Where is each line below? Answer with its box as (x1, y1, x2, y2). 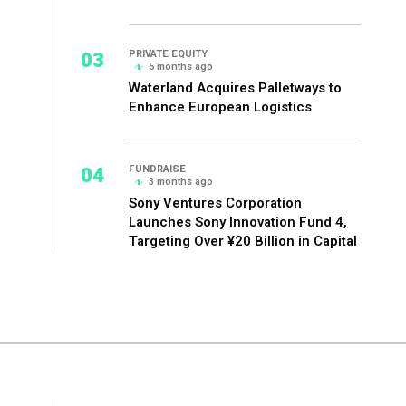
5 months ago (149, 59, 213, 74)
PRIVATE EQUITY (129, 46, 208, 62)
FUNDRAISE (129, 161, 186, 177)
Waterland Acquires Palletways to (129, 78, 342, 98)
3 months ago (149, 174, 213, 189)
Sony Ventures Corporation (129, 193, 302, 213)
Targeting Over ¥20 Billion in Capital (129, 231, 357, 251)
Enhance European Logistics (129, 97, 312, 117)
